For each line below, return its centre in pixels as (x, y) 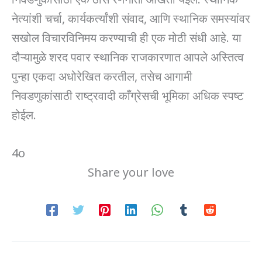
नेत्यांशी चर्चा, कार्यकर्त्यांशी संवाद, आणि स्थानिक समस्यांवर (131, 17)
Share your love (131, 171)
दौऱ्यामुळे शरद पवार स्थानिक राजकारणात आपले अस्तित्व (128, 56)
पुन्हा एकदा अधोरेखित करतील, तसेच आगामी (102, 75)
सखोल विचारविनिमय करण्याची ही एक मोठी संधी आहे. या (127, 37)
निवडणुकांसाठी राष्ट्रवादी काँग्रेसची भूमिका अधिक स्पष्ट (127, 94)
